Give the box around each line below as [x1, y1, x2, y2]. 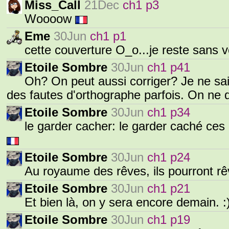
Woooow [25, 12, 75, 26]
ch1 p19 [147, 213, 190, 226]
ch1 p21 [147, 182, 190, 195]
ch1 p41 [147, 61, 190, 74]
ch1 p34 [147, 106, 190, 119]
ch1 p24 [147, 151, 190, 164]
